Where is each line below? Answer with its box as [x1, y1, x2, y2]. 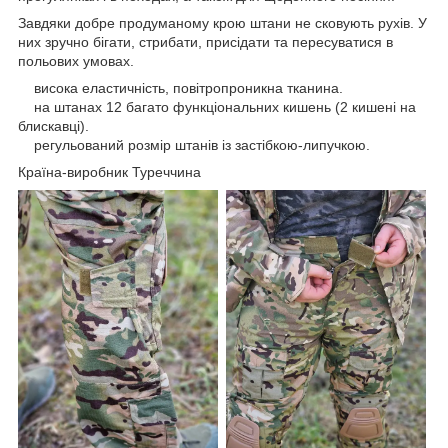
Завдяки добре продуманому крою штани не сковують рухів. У [18, 15, 427, 32]
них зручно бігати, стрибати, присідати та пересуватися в [18, 34, 393, 51]
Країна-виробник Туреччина [18, 164, 201, 181]
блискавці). [18, 118, 89, 135]
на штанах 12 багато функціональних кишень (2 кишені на [18, 99, 416, 116]
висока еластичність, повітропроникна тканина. [18, 80, 343, 97]
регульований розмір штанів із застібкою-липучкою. [18, 137, 370, 154]
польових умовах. [18, 53, 134, 70]
